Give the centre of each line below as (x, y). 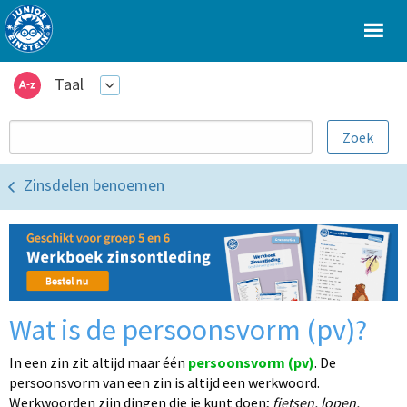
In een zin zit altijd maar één (99, 362)
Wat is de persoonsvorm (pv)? (188, 329)
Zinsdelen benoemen (94, 185)
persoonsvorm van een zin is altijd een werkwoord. (164, 382)
